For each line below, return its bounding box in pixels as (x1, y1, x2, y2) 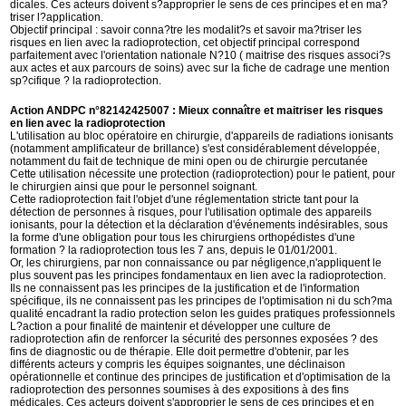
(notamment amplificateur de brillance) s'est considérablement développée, (10, 142, 381, 155)
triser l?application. (10, 11, 104, 24)
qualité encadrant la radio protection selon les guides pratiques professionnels (10, 307, 396, 320)
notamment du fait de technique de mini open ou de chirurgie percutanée (10, 155, 369, 168)
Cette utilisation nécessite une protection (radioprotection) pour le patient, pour (10, 168, 396, 180)
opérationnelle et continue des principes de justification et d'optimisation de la (10, 371, 391, 383)
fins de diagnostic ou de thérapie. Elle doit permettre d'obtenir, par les (10, 345, 350, 358)
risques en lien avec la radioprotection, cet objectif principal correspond (10, 36, 361, 49)
